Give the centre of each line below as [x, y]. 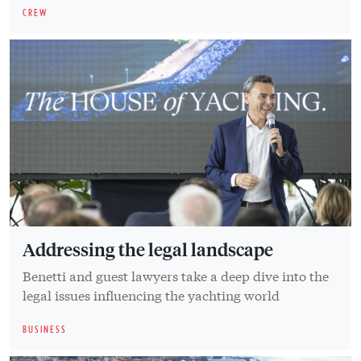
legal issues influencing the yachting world [151, 295]
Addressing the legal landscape [148, 249]
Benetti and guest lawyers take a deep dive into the [176, 276]
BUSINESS [45, 330]
